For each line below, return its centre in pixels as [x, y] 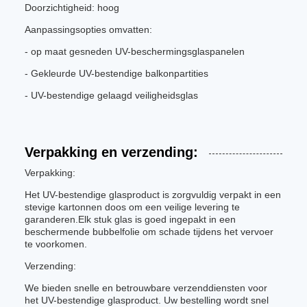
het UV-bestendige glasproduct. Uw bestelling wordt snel [147, 300]
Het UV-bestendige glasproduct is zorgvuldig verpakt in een [153, 195]
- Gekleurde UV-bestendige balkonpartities [116, 73]
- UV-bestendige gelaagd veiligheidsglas [111, 95]
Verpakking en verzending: [111, 152]
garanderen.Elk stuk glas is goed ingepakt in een [130, 219]
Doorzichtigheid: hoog [72, 8]
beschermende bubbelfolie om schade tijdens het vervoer [149, 232]
